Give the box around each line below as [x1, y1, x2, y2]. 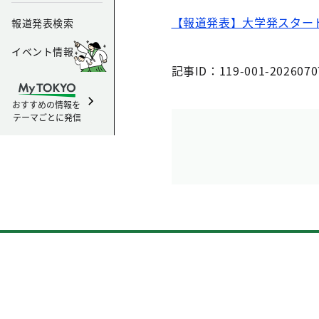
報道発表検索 [11, 16, 74, 30]
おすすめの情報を [11, 98, 83, 110]
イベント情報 [11, 44, 74, 58]
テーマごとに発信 [13, 111, 81, 123]
